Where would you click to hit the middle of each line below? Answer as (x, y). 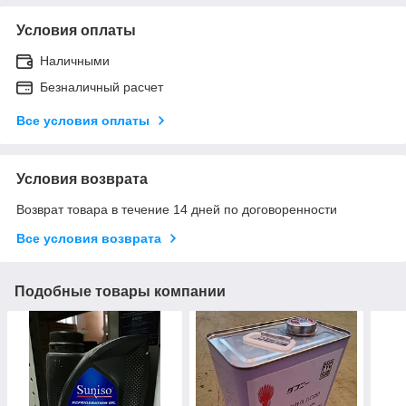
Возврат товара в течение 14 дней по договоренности (177, 209)
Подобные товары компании (120, 291)
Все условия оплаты (83, 120)
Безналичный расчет (101, 87)
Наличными (75, 60)
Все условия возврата (89, 238)
